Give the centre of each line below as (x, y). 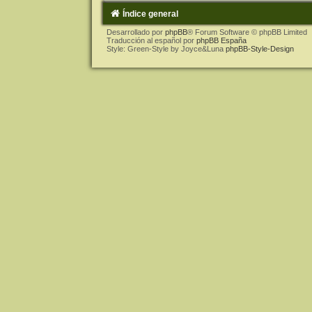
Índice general (150, 14)
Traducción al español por (151, 40)
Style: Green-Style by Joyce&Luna (166, 48)
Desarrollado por (135, 32)
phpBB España (221, 40)
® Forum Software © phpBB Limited (247, 32)
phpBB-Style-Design (259, 48)
